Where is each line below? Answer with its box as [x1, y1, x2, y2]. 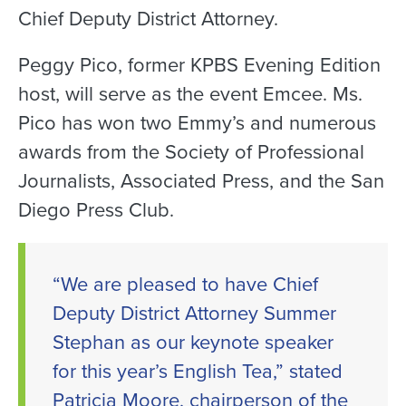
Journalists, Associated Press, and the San [18, 166, 384, 197]
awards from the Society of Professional [18, 137, 364, 168]
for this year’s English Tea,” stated [53, 355, 343, 386]
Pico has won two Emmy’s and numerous [18, 108, 376, 139]
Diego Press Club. [18, 195, 174, 226]
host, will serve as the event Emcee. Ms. [18, 79, 362, 110]
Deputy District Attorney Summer [53, 297, 336, 328]
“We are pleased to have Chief [53, 268, 318, 299]
